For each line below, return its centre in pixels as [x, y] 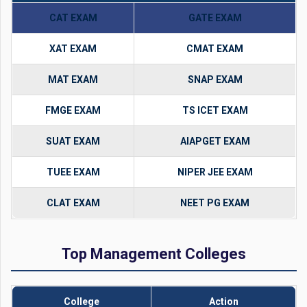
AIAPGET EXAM [215, 142]
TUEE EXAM [73, 172]
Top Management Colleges [154, 254]
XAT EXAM [73, 49]
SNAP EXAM [215, 80]
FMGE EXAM [73, 111]
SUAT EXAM [73, 142]
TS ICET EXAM [215, 111]
